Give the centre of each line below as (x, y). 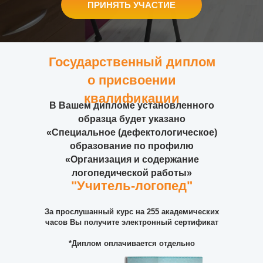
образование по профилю (132, 146)
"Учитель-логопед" (131, 186)
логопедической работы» (132, 173)
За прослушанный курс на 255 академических (131, 212)
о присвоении (132, 80)
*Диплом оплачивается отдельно (131, 243)
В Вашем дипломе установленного (132, 105)
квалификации (132, 98)
